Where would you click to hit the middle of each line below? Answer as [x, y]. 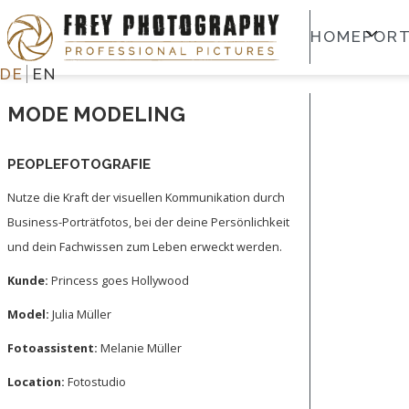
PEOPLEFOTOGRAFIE [79, 164]
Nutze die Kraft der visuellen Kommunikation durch [146, 197]
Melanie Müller [141, 348]
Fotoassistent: [54, 348]
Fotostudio [97, 382]
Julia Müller [80, 314]
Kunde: [29, 280]
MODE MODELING [96, 115]
